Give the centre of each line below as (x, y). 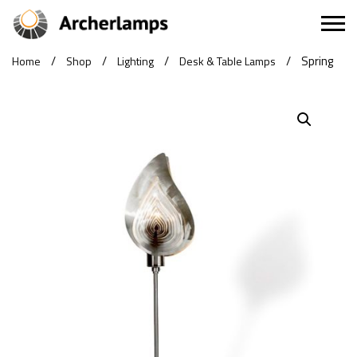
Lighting (135, 61)
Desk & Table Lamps (228, 61)
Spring (317, 61)
